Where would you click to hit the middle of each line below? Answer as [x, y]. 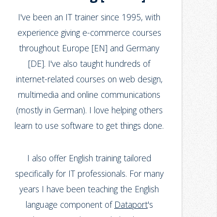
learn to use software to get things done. [89, 125]
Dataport [131, 204]
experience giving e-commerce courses [89, 32]
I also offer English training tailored [89, 158]
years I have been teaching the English [89, 189]
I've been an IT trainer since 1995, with [89, 17]
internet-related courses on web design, [89, 79]
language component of [70, 204]
